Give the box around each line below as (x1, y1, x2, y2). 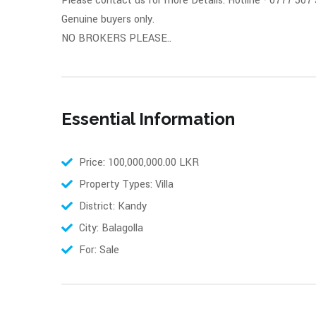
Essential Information (61, 109, 235, 129)
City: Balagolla (79, 221, 143, 236)
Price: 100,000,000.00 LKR (79, 155, 199, 170)
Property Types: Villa (79, 177, 174, 192)
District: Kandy (79, 199, 147, 214)
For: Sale (79, 243, 119, 257)
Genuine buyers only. (61, 12, 157, 27)
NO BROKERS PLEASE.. (61, 31, 171, 46)
